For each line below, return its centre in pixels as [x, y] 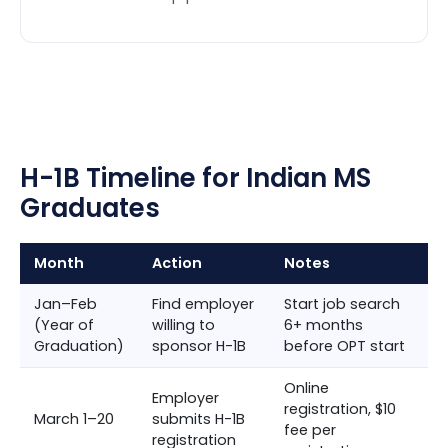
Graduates [90, 208]
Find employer [203, 304]
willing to [183, 325]
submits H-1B [198, 419]
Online [306, 388]
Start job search [342, 304]
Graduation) [79, 346]
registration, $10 [340, 409]
